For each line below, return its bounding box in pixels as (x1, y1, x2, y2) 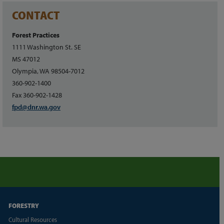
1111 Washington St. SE (12, 42, 81, 51)
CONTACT (12, 7, 60, 22)
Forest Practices (12, 30, 59, 39)
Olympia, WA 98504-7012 (12, 66, 84, 75)
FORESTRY (8, 200, 39, 210)
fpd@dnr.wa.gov (12, 102, 60, 111)
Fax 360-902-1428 (12, 90, 62, 99)
